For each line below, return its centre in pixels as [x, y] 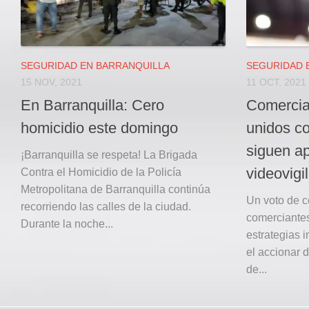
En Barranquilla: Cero [92, 105]
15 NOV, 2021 [51, 82]
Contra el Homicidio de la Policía [101, 172]
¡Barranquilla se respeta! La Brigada [109, 154]
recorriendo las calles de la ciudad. [106, 206]
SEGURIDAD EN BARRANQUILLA [95, 66]
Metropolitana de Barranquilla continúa [116, 189]
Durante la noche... [67, 223]
